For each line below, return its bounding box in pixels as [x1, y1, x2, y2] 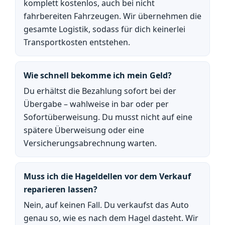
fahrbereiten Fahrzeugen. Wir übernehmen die [24, 11, 201, 22]
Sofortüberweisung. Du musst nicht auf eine [24, 111, 192, 123]
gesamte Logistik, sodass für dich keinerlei [24, 24, 185, 35]
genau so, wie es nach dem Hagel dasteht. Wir [24, 212, 198, 223]
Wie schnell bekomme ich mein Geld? [24, 70, 172, 81]
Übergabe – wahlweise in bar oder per [24, 98, 169, 109]
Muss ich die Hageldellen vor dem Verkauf [24, 171, 191, 182]
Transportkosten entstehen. [24, 37, 130, 48]
